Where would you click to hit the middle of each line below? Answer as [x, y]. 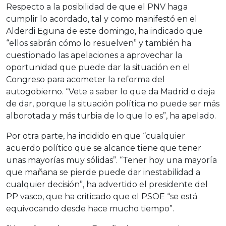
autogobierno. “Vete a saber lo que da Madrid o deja [110, 92]
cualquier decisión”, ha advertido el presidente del [107, 184]
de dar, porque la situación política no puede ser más [113, 104]
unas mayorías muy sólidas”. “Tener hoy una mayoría [111, 160]
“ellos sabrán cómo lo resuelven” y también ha [99, 43]
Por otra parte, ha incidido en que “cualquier [96, 136]
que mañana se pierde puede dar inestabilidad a [103, 172]
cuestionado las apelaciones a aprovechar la [94, 55]
